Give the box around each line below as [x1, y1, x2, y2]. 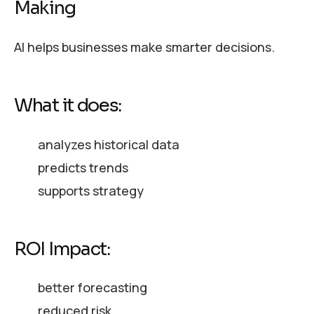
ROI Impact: [14, 237, 110, 261]
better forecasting [37, 279, 147, 296]
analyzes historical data [37, 135, 179, 153]
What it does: [14, 94, 122, 118]
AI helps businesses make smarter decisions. [14, 39, 275, 56]
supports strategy [37, 182, 144, 199]
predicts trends [37, 158, 128, 176]
